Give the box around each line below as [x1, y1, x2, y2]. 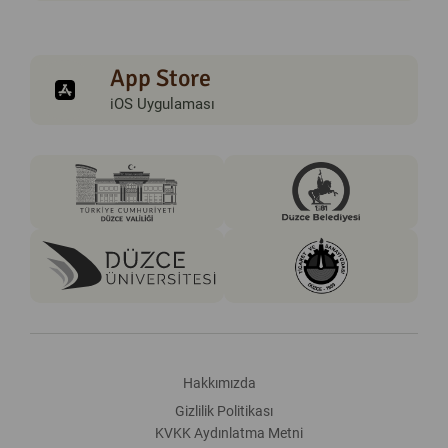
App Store [110, 62, 211, 93]
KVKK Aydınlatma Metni [155, 424, 303, 441]
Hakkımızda [182, 374, 256, 391]
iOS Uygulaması [110, 94, 215, 113]
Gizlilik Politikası [175, 402, 273, 419]
